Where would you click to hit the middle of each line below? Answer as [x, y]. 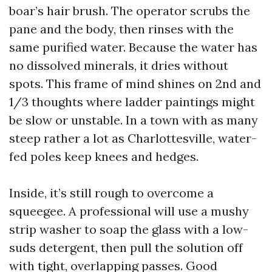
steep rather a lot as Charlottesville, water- [133, 138]
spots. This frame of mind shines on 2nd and [135, 83]
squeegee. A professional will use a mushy [129, 211]
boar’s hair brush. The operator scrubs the [130, 10]
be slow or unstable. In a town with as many [134, 120]
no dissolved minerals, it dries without [119, 65]
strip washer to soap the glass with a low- [129, 229]
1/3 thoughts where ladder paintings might [132, 101]
